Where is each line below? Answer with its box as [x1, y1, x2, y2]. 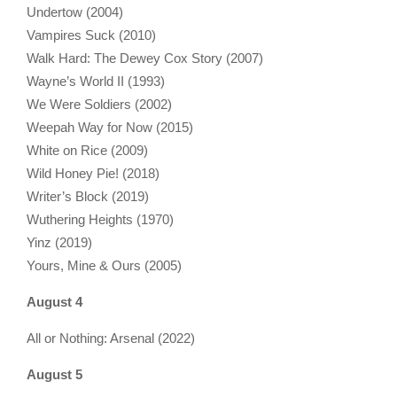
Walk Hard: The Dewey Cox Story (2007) [27, 50, 263, 66]
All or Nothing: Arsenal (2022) [27, 330, 195, 346]
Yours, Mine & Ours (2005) [27, 257, 182, 273]
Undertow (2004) [27, 4, 123, 19]
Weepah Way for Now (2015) [27, 119, 193, 135]
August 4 [27, 293, 82, 309]
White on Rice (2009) [27, 142, 148, 158]
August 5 [27, 366, 82, 382]
